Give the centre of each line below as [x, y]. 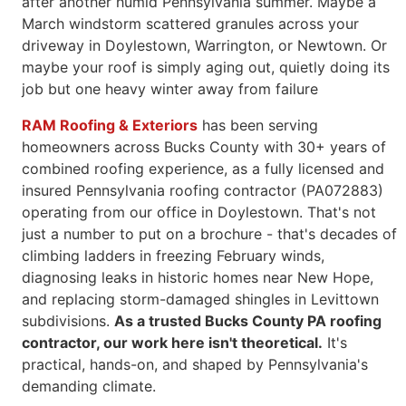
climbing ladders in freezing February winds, [173, 256]
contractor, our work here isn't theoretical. [172, 343]
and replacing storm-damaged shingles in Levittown [200, 299]
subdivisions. [68, 321]
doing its [360, 67]
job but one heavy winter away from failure [170, 89]
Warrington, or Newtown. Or [291, 45]
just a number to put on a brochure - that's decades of [209, 234]
